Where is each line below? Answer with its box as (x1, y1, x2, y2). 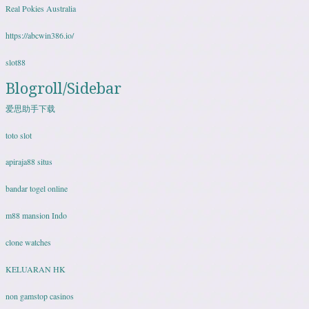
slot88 (6, 56, 26, 68)
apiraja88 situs (6, 156, 52, 168)
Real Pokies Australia (6, 3, 76, 14)
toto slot (6, 129, 32, 141)
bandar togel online (6, 183, 68, 195)
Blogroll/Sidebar (6, 79, 121, 97)
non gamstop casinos (6, 290, 74, 301)
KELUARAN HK (6, 263, 66, 275)
